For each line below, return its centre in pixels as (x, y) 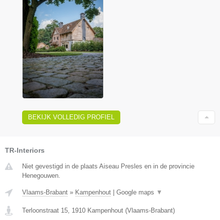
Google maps (136, 192)
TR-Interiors (25, 150)
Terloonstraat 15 (45, 210)
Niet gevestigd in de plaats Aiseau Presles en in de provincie (108, 166)
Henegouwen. (41, 175)
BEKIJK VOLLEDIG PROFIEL (71, 117)
